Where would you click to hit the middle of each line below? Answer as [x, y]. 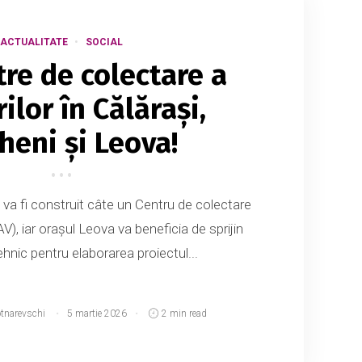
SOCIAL [104, 42]
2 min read [184, 313]
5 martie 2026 [97, 313]
